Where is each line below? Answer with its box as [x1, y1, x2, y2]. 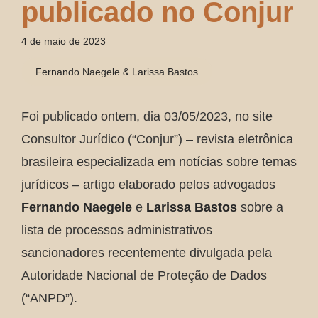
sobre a [237, 200, 283, 214]
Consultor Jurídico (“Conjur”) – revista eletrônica [21, 132, 293, 146]
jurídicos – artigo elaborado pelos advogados [21, 177, 275, 192]
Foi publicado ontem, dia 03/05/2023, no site [21, 109, 273, 124]
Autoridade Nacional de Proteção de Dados [21, 268, 267, 283]
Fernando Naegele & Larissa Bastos [35, 66, 198, 77]
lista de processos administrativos [21, 223, 212, 237]
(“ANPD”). [21, 291, 81, 305]
